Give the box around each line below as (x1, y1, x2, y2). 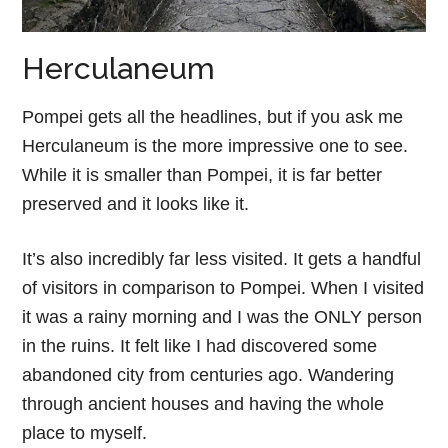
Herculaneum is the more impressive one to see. (22, 135, 409, 156)
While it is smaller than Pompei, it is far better (22, 164, 383, 185)
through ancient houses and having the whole (22, 393, 385, 414)
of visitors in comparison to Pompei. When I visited (22, 277, 425, 298)
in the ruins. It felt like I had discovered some (22, 335, 378, 356)
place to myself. (22, 422, 148, 443)
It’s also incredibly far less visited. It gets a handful (22, 248, 422, 269)
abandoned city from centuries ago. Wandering (22, 364, 395, 385)
